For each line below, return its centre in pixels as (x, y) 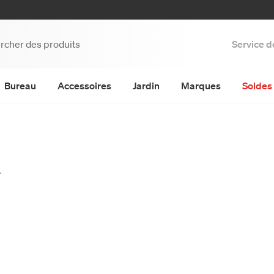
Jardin (146, 86)
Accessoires (84, 86)
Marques (201, 86)
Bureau (20, 86)
